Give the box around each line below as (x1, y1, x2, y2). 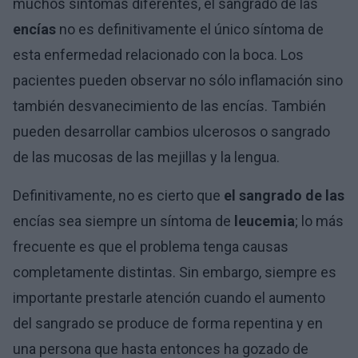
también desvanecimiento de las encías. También (13, 97, 326, 114)
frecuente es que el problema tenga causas (13, 237, 288, 255)
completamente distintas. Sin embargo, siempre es (13, 263, 336, 280)
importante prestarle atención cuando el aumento (13, 288, 325, 306)
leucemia (234, 212, 295, 229)
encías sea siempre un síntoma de (13, 212, 234, 229)
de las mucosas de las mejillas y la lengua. (13, 148, 280, 165)
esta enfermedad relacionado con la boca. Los (13, 46, 304, 63)
